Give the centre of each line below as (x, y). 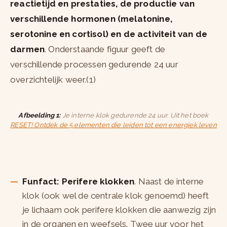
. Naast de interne (169, 182)
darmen (28, 49)
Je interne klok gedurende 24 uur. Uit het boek (135, 116)
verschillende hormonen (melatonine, (91, 19)
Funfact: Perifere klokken (79, 182)
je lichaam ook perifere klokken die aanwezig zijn (119, 210)
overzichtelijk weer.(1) (53, 80)
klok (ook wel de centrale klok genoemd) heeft (116, 196)
